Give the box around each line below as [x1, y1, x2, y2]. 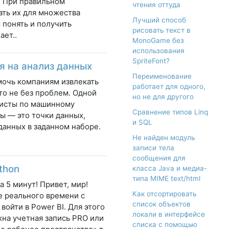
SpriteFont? [132, 57, 170, 65]
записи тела [132, 144, 174, 152]
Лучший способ [132, 16, 186, 25]
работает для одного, [132, 82, 205, 91]
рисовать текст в [132, 26, 191, 35]
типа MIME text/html [132, 174, 200, 183]
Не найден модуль [132, 133, 195, 142]
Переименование [132, 72, 192, 81]
